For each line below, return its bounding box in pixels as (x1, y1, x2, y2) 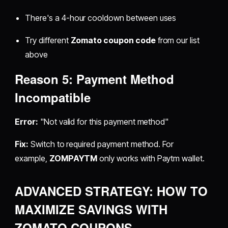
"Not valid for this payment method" (38, 117, 169, 127)
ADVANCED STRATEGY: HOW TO (15, 182, 208, 200)
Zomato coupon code (70, 35, 156, 46)
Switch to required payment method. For (28, 139, 174, 150)
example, (15, 153, 49, 164)
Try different (25, 35, 71, 46)
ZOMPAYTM (49, 153, 98, 164)
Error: (15, 117, 38, 127)
